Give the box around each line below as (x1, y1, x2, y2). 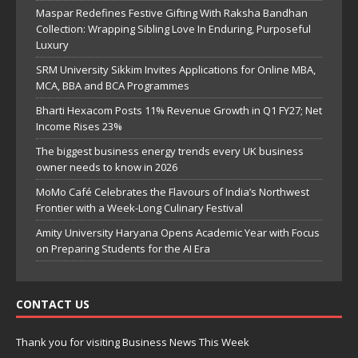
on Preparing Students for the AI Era (36, 241, 210, 256)
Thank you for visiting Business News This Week (16, 334, 249, 349)
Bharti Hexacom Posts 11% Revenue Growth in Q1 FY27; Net (36, 102, 322, 117)
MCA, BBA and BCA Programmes (36, 78, 189, 93)
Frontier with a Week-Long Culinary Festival (36, 200, 243, 215)
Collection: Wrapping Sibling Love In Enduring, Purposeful (36, 21, 311, 36)
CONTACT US (16, 296, 89, 312)
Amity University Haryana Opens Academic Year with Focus (36, 225, 320, 240)
